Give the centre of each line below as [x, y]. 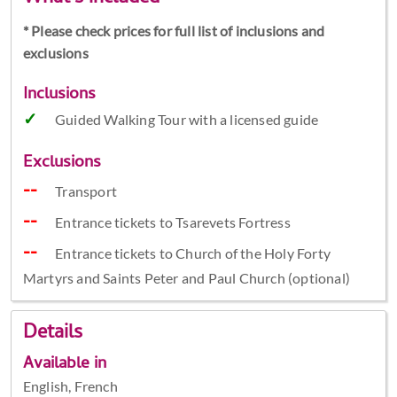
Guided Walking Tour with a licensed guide [187, 120]
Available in [64, 364]
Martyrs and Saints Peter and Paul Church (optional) [186, 278]
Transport [86, 191]
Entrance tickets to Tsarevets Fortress [173, 222]
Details [52, 334]
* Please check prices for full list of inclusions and [174, 31]
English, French [70, 385]
